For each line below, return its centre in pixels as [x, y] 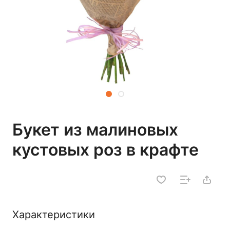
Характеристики [54, 215]
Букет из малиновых [95, 130]
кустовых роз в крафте [106, 150]
